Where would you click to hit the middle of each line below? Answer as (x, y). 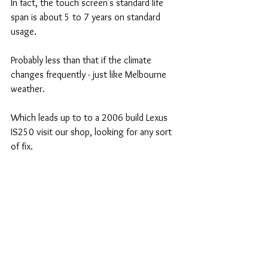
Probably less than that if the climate (82, 60)
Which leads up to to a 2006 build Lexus (90, 117)
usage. (24, 31)
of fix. (23, 146)
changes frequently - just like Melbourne (90, 74)
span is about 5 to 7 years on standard (87, 17)
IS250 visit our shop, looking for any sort (92, 132)
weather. (29, 89)
